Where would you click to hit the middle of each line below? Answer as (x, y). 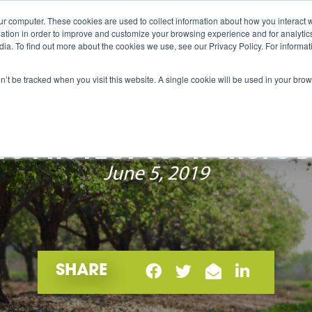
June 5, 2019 (156, 174)
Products (62, 27)
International (157, 27)
